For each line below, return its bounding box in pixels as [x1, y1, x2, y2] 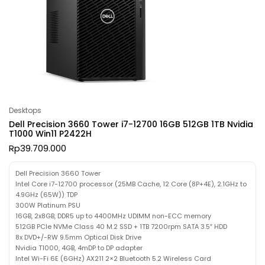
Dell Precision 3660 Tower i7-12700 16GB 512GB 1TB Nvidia [9, 118, 253, 130]
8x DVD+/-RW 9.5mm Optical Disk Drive [15, 232, 141, 242]
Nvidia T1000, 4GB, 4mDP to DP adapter [15, 243, 143, 253]
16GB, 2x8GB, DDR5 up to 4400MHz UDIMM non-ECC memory [15, 211, 211, 221]
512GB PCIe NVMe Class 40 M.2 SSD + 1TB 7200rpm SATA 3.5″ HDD [15, 221, 227, 231]
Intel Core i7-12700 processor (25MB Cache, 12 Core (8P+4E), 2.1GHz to [15, 179, 247, 189]
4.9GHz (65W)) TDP [15, 189, 77, 199]
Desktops [9, 105, 41, 115]
